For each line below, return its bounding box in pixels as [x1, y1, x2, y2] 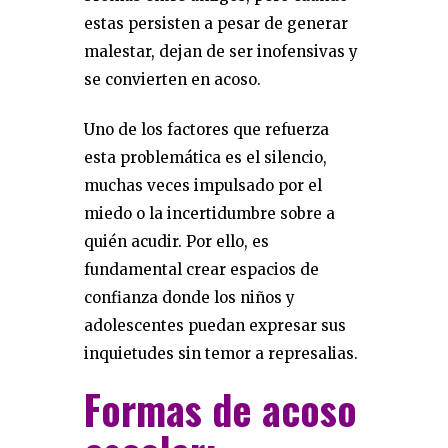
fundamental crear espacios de [84, 260, 319, 279]
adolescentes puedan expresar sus [84, 316, 346, 335]
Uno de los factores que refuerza [84, 120, 329, 139]
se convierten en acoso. [84, 70, 261, 89]
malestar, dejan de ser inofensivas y [84, 42, 358, 61]
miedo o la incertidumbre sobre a [84, 204, 335, 223]
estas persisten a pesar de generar [84, 14, 348, 33]
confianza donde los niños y [84, 288, 295, 307]
